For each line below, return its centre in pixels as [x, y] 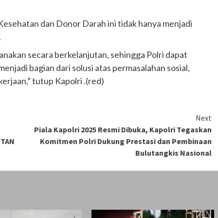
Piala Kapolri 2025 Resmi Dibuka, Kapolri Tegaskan [123, 130]
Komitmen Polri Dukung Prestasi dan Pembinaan [126, 141]
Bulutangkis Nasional [173, 153]
